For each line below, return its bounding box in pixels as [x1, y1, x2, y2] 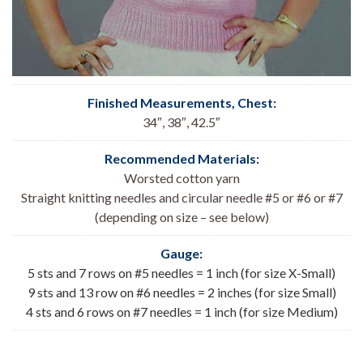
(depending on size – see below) [94, 208, 269, 224]
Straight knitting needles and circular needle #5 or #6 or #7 [20, 189, 343, 205]
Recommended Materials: [104, 150, 259, 166]
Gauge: [160, 245, 203, 261]
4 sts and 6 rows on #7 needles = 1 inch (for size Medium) [25, 303, 338, 319]
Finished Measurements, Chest [87, 94, 273, 110]
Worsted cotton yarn [123, 169, 240, 186]
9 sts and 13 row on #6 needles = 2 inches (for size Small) [27, 284, 336, 300]
